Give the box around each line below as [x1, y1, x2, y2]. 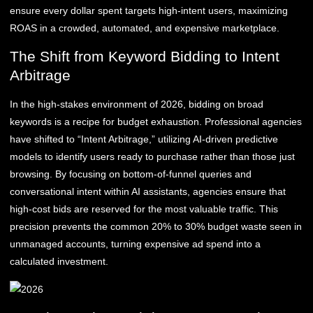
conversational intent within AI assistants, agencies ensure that [10, 186, 286, 198]
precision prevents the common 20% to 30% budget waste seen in [10, 221, 302, 233]
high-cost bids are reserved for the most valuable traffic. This [10, 203, 278, 215]
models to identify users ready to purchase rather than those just [10, 151, 295, 163]
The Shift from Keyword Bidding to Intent [10, 48, 279, 65]
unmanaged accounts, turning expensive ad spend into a [10, 238, 261, 250]
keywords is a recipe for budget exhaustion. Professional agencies [10, 116, 302, 128]
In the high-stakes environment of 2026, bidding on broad [10, 99, 263, 110]
